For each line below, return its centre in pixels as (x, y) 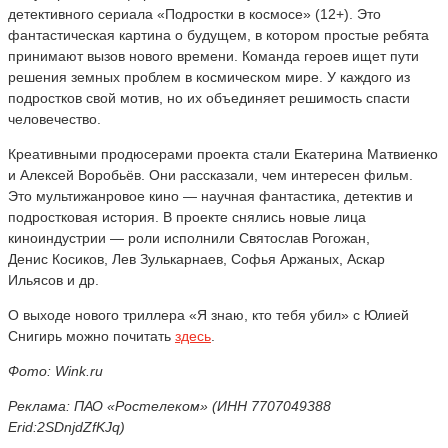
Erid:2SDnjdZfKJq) (66, 426)
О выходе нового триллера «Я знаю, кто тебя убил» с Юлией (208, 314)
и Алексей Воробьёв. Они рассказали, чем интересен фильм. (210, 174)
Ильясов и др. (53, 279)
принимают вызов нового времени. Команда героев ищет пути (213, 55)
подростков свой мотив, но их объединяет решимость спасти (209, 97)
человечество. (54, 118)
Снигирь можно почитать (91, 335)
